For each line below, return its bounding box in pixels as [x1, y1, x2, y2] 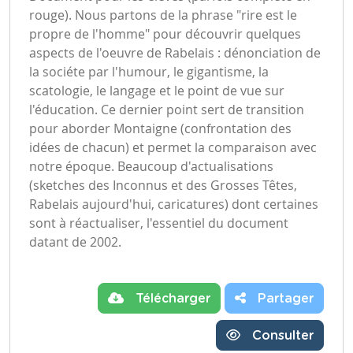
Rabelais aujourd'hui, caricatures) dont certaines [29, 195, 318, 213]
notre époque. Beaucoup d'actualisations [29, 157, 273, 175]
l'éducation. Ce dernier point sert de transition [29, 100, 304, 118]
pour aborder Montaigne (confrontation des [29, 119, 292, 137]
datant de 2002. [29, 232, 121, 251]
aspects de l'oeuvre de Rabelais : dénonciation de [29, 43, 321, 61]
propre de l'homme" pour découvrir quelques [29, 24, 301, 43]
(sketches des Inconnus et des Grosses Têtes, [29, 176, 297, 194]
